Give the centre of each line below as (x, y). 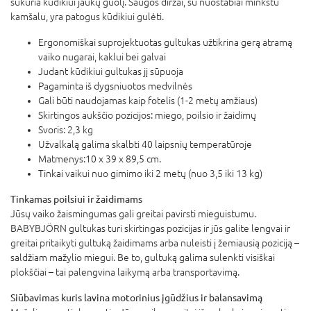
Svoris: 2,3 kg (66, 129)
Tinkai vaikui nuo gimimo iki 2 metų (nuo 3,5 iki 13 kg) (150, 173)
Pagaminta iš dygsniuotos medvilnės (115, 86)
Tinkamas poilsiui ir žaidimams (76, 199)
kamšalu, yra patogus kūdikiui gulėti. (87, 16)
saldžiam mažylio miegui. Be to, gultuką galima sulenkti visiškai (143, 257)
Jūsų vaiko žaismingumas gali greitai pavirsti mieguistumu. (133, 213)
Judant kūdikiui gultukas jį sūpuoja (111, 71)
